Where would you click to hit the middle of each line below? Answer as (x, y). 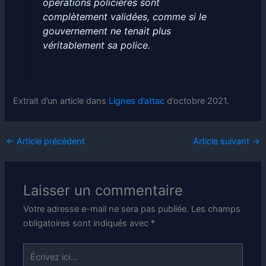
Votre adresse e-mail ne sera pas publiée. (106, 209)
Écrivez (37, 250)
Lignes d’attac (137, 101)
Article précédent (49, 141)
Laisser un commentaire (103, 190)
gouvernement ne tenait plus (107, 31)
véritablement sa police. (96, 45)
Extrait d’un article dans (61, 101)
